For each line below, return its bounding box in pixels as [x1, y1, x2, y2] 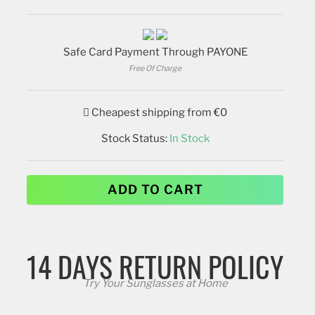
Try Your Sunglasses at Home [82, 276, 228, 290]
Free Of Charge [129, 63, 182, 73]
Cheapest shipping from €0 [89, 105, 228, 119]
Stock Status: [101, 131, 169, 145]
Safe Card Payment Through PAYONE [63, 45, 247, 58]
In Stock [169, 131, 210, 145]
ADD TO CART [107, 181, 203, 197]
